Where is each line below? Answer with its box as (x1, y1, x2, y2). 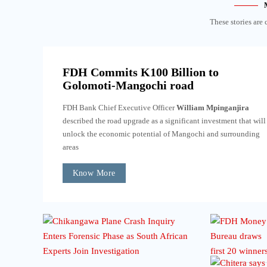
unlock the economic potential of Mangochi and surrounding (62, 129, 260, 138)
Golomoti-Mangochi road (62, 78, 194, 92)
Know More (72, 169, 116, 178)
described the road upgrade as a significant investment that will (62, 116, 266, 125)
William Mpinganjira (176, 103, 249, 112)
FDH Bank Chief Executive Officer (62, 103, 176, 112)
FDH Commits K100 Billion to (62, 65, 219, 79)
